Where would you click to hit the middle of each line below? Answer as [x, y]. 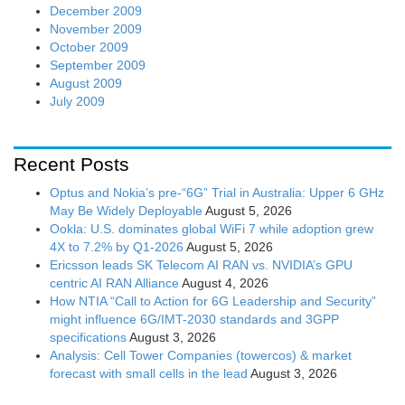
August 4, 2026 [225, 283]
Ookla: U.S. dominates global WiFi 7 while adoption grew [212, 229]
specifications [88, 338]
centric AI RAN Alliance [114, 283]
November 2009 [96, 29]
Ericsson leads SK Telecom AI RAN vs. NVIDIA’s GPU [201, 265]
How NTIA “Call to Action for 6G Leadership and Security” [213, 301]
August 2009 [86, 84]
